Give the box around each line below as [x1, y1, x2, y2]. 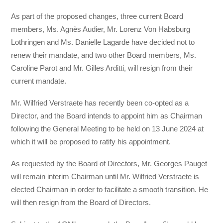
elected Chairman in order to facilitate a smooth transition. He [11, 185, 209, 194]
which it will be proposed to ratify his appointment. [11, 137, 171, 146]
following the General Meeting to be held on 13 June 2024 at [11, 124, 204, 133]
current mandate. [11, 76, 67, 85]
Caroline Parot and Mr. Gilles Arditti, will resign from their [11, 63, 193, 72]
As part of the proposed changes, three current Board [11, 11, 184, 20]
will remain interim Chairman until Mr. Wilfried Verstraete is [11, 172, 200, 181]
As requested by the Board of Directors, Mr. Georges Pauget [11, 159, 208, 168]
